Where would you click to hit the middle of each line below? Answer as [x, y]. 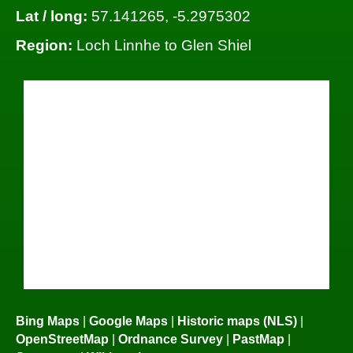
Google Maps [128, 320]
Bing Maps [48, 320]
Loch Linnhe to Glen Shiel [162, 46]
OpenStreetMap [62, 338]
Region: [44, 46]
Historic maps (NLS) [237, 320]
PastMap [258, 338]
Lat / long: [52, 16]
